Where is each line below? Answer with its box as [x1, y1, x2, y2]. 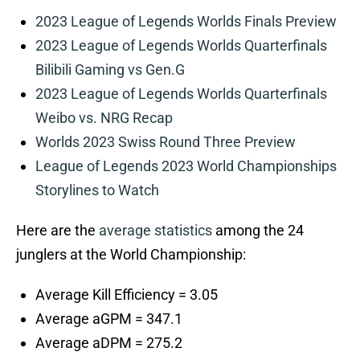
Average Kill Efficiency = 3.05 [35, 286, 218, 304]
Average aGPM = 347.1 [35, 310, 182, 328]
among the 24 [212, 222, 304, 239]
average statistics [99, 222, 212, 239]
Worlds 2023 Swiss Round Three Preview [35, 133, 296, 151]
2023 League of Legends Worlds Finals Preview [35, 13, 337, 31]
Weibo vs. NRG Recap [35, 109, 173, 127]
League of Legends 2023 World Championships [35, 157, 337, 175]
